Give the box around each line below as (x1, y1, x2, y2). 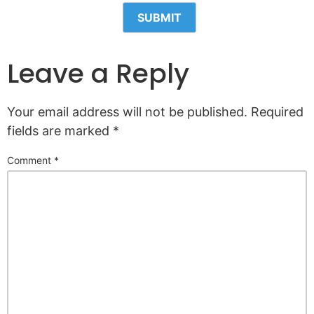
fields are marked (7, 123, 113, 138)
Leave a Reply (7, 54, 189, 92)
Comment (7, 154, 54, 167)
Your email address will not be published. (7, 104, 247, 119)
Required (251, 104, 303, 119)
